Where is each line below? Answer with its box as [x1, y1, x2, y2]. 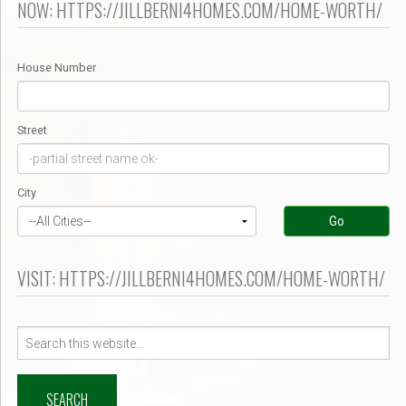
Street [17, 123, 47, 138]
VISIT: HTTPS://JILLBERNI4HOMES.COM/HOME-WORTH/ [17, 265, 385, 293]
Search [16, 327, 57, 343]
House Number [17, 61, 96, 75]
